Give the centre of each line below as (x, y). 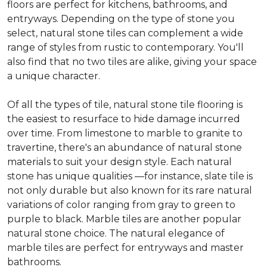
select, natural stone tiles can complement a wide (125, 33)
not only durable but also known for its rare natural (130, 190)
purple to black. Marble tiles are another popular (124, 219)
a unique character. (54, 76)
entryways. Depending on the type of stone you (121, 18)
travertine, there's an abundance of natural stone (125, 147)
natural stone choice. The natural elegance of (116, 233)
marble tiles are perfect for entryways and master (125, 247)
